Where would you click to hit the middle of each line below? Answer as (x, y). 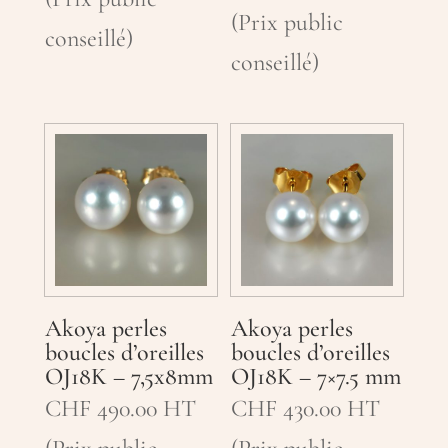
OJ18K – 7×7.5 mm (316, 377)
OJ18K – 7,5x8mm (128, 377)
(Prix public (287, 23)
